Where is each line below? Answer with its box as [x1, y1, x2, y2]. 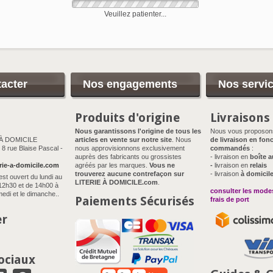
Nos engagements [83, 78, 177, 90]
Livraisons [210, 110, 270, 125]
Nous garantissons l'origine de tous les [75, 127, 201, 135]
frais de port [210, 196, 249, 203]
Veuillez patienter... [104, 10, 166, 18]
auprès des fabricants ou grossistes [75, 153, 182, 160]
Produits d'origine [75, 110, 180, 125]
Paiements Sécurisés [75, 194, 194, 208]
